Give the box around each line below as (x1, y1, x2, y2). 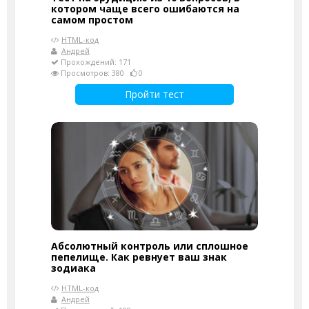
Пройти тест (125, 88, 184, 101)
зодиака (51, 261, 96, 275)
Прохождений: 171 (59, 57, 131, 67)
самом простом (51, 13, 133, 26)
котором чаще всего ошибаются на (51, 2, 239, 15)
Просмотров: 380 (59, 68, 130, 78)
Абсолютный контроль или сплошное (51, 239, 248, 252)
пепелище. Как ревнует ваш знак (51, 250, 227, 263)
